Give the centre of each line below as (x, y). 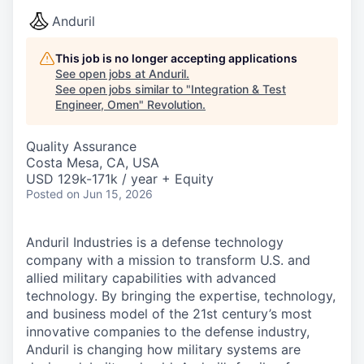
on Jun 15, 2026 (110, 194)
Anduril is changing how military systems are (163, 349)
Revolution (175, 104)
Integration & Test (238, 89)
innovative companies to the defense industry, (168, 331)
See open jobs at (102, 74)
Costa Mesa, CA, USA (93, 162)
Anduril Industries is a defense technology (155, 242)
